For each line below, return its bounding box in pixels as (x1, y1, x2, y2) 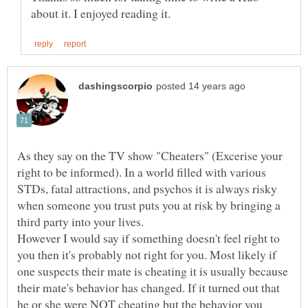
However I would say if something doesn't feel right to (17, 229, 280, 246)
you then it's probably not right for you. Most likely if (17, 245, 276, 263)
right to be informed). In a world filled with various (17, 163, 266, 180)
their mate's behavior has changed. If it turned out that (17, 278, 280, 296)
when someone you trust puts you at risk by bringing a (17, 196, 280, 213)
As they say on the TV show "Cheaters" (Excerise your (17, 146, 283, 164)
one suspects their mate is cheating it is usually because (17, 262, 288, 279)
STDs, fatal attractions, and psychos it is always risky (17, 179, 277, 197)
